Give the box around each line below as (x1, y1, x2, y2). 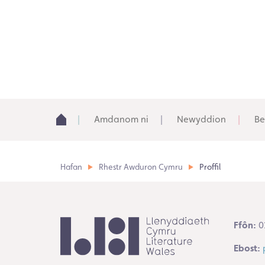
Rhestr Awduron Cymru (99, 162, 183, 172)
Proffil (199, 162, 221, 172)
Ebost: (233, 243, 260, 254)
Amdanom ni (94, 114, 148, 125)
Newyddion (177, 114, 226, 125)
